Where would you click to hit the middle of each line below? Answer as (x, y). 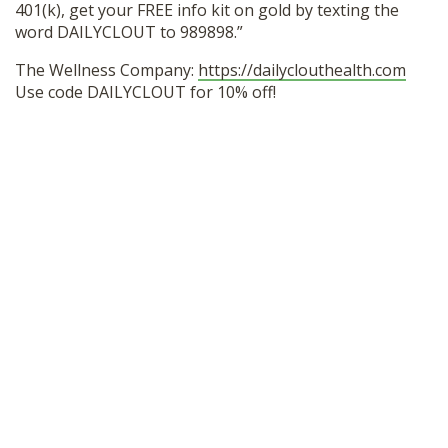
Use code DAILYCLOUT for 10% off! (145, 92)
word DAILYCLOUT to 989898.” (129, 32)
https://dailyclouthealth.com (302, 70)
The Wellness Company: (106, 70)
